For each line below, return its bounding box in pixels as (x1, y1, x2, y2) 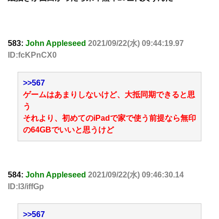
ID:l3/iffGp (8, 182, 44, 191)
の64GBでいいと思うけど (23, 126, 114, 134)
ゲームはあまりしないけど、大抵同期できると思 (23, 90, 195, 99)
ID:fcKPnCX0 (8, 50, 57, 59)
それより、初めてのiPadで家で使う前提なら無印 (23, 114, 196, 123)
